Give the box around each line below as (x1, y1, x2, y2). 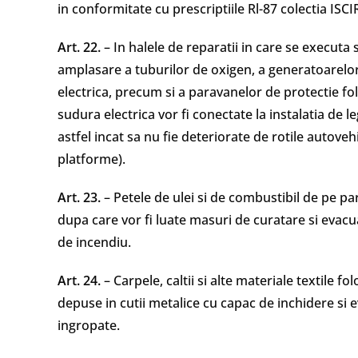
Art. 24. (58, 272, 101, 289)
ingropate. (58, 316, 120, 334)
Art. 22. (58, 38, 101, 56)
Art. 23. (58, 189, 101, 206)
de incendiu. (58, 233, 131, 251)
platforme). (58, 150, 125, 168)
